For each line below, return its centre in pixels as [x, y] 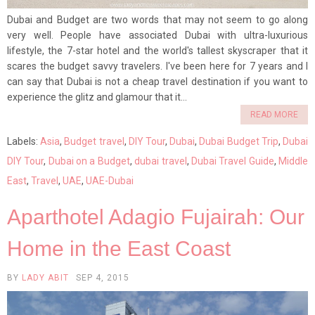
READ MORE [274, 115]
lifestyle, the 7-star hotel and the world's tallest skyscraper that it [157, 51]
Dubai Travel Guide [232, 161]
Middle [294, 161]
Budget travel [94, 142]
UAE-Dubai [110, 181]
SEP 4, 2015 [103, 278]
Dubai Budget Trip [239, 142]
